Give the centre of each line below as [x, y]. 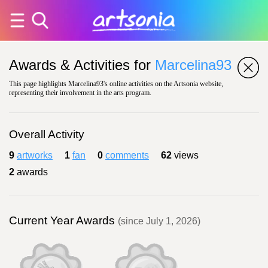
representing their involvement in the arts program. [80, 93]
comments [127, 155]
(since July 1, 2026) [159, 221]
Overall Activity [47, 134]
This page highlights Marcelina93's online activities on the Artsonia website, [116, 84]
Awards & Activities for [82, 65]
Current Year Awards [63, 220]
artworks [35, 155]
